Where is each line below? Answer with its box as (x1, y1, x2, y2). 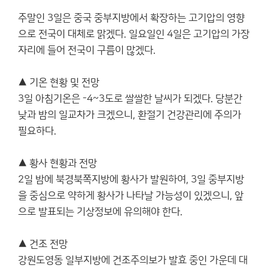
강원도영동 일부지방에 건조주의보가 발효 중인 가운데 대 (18, 255, 248, 266)
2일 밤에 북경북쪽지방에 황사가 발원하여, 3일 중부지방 (18, 174, 244, 185)
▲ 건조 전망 (18, 239, 68, 249)
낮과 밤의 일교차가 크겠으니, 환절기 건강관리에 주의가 (18, 109, 241, 120)
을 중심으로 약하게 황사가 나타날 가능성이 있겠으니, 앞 (18, 190, 243, 201)
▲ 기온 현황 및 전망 (18, 77, 99, 88)
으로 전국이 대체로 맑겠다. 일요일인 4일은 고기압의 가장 (18, 29, 249, 39)
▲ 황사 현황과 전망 (18, 158, 97, 169)
